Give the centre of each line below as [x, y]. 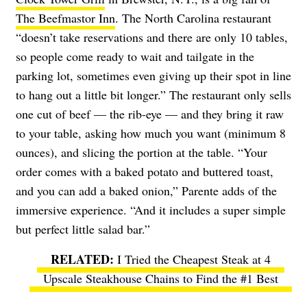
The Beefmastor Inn [65, 18]
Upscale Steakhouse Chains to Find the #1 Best [160, 279]
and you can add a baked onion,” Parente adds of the [146, 191]
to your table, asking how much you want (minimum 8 [151, 133]
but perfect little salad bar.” [83, 229]
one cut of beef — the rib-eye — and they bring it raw [150, 114]
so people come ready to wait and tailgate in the [135, 57]
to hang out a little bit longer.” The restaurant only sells [153, 95]
